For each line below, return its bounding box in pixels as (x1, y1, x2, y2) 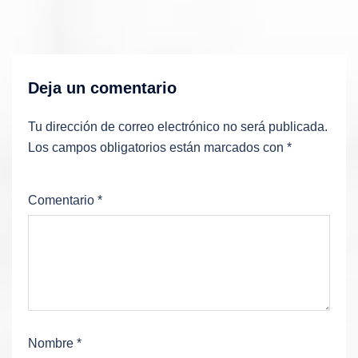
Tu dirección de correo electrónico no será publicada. (28, 119, 328, 133)
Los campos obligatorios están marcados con (28, 140, 287, 154)
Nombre (28, 336, 77, 350)
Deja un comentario (28, 78, 177, 97)
